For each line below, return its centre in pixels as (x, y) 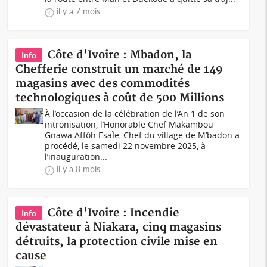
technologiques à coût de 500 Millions (120, 98)
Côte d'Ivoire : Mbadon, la (120, 55)
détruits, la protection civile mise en (117, 242)
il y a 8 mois (79, 169)
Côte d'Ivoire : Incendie (114, 213)
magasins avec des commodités (103, 84)
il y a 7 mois (79, 11)
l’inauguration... (76, 156)
